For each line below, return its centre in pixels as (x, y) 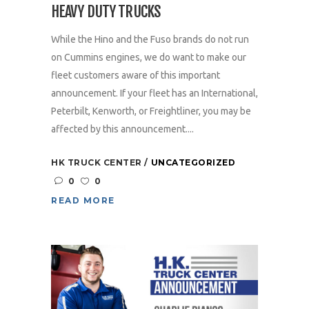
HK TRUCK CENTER (98, 163)
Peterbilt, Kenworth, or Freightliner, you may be (151, 111)
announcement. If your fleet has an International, (154, 93)
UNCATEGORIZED (193, 163)
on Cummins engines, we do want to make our (149, 58)
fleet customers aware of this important (136, 76)
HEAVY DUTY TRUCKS (106, 12)
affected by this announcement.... (122, 129)
